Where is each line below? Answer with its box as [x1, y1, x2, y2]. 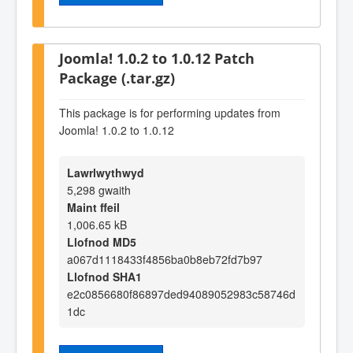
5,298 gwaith [67, 181, 131, 198]
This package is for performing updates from [59, 104, 281, 121]
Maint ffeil [67, 199, 120, 215]
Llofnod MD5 [67, 233, 136, 250]
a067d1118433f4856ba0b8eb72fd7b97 [67, 251, 262, 267]
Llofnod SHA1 [67, 268, 142, 284]
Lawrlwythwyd [67, 164, 144, 180]
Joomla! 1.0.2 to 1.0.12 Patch [59, 47, 255, 68]
